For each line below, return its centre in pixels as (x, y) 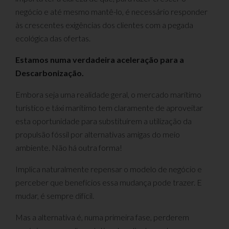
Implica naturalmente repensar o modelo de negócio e (109, 169)
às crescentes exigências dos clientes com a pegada (104, 25)
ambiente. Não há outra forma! (69, 147)
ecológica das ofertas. (53, 38)
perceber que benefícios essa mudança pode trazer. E (109, 182)
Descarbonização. (50, 73)
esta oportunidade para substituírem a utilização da (104, 121)
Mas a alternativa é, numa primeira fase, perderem (102, 217)
